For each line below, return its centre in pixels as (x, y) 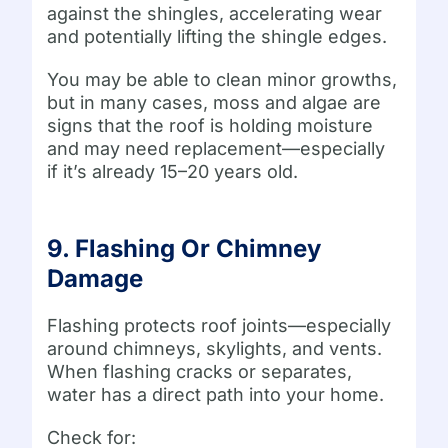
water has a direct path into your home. (216, 394)
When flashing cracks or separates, (200, 371)
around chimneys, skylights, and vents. (215, 348)
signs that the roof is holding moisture (210, 125)
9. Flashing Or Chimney (184, 248)
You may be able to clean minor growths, (222, 79)
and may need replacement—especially (216, 148)
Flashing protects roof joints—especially (219, 325)
